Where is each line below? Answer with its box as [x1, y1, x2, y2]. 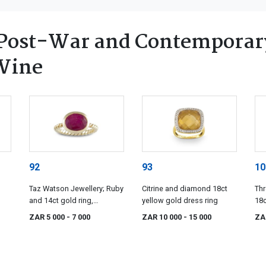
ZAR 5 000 [29, 212, 66, 221]
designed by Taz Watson [29, 207, 113, 217]
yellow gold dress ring [142, 195, 218, 205]
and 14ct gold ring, [29, 195, 93, 205]
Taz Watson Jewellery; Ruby [29, 183, 123, 193]
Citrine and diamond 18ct [142, 183, 227, 193]
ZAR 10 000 [142, 212, 183, 221]
